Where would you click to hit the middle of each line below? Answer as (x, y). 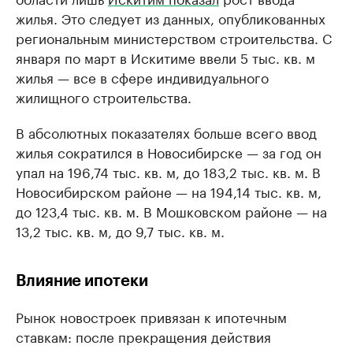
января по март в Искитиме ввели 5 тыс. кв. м (165, 57)
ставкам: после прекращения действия (143, 336)
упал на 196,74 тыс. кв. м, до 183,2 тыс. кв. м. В (168, 171)
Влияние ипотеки (82, 282)
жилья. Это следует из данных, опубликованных (171, 18)
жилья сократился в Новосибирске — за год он (169, 152)
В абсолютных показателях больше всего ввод (166, 132)
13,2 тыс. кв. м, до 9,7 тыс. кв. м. (120, 230)
